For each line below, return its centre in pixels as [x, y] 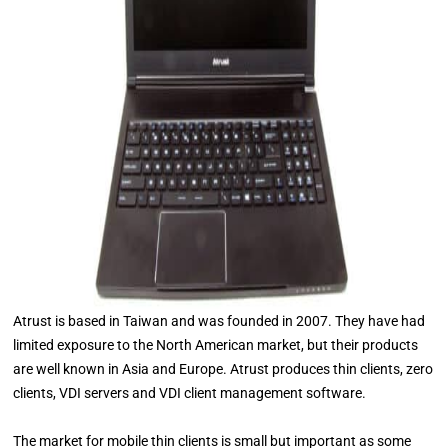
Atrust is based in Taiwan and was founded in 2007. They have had [219, 321]
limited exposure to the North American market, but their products [216, 345]
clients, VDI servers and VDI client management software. [190, 393]
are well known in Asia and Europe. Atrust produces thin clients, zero [223, 369]
